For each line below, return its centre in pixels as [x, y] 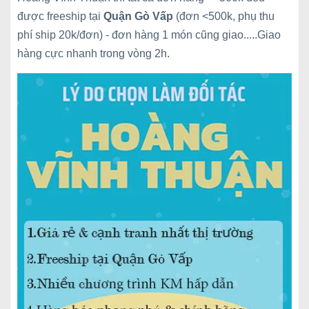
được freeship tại [60, 16]
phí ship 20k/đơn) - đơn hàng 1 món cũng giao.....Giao [149, 35]
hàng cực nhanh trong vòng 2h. [93, 53]
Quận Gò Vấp [140, 16]
